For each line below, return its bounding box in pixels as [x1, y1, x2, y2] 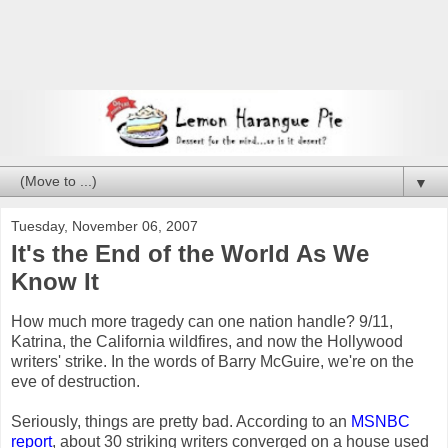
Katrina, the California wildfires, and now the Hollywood [11, 332, 403, 350]
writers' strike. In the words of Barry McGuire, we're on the [11, 352, 414, 370]
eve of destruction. [11, 372, 140, 390]
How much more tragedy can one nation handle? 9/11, [11, 312, 393, 330]
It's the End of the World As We [11, 240, 369, 268]
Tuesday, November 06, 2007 [11, 218, 198, 235]
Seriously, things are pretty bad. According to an [11, 412, 351, 430]
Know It [11, 268, 99, 296]
